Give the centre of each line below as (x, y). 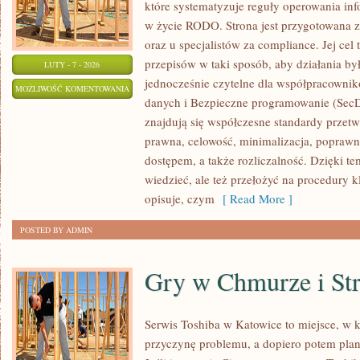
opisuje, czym (180, 198)
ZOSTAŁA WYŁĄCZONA (72, 108)
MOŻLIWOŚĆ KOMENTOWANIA (72, 88)
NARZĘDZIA (151, 128)
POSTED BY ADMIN (56, 230)
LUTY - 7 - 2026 (72, 64)
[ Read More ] (254, 198)
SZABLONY (150, 88)
